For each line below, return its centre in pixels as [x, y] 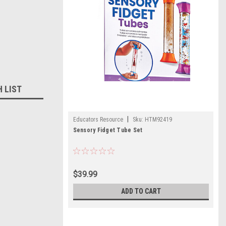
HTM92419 [158, 120]
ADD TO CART [141, 191]
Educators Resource [98, 120]
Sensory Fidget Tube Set [108, 130]
